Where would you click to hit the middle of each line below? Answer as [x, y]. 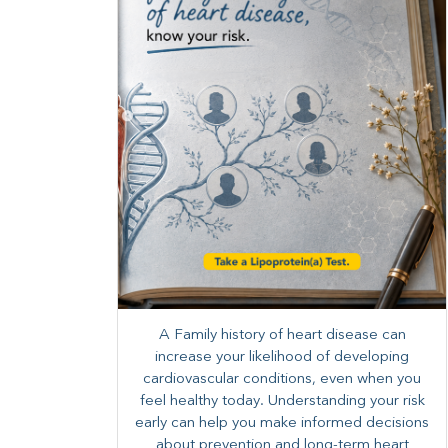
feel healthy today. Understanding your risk [282, 402]
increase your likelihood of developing [282, 358]
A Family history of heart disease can [282, 336]
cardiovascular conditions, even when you [282, 380]
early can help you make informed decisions [282, 424]
